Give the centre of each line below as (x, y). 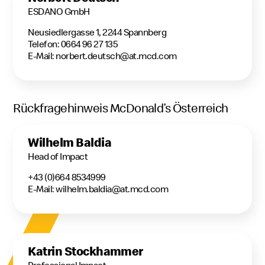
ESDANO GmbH (59, 12)
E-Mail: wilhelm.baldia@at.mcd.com (98, 189)
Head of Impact (58, 156)
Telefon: (44, 44)
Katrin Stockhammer (85, 251)
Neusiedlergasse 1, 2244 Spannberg (97, 32)
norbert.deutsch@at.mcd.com (116, 56)
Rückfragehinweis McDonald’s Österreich (121, 108)
